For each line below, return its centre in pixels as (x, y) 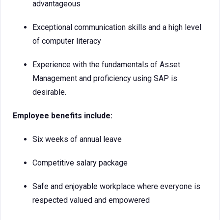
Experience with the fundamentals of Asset (106, 65)
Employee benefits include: (63, 116)
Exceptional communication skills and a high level (117, 27)
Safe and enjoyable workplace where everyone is (116, 186)
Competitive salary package (80, 163)
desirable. (49, 92)
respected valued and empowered (91, 200)
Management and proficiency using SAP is (105, 78)
